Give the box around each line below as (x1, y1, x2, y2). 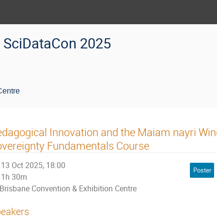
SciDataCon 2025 (3, 33, 111, 53)
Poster (193, 166, 211, 175)
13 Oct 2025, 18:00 (1, 160, 66, 170)
